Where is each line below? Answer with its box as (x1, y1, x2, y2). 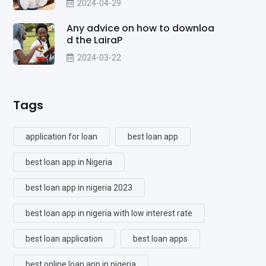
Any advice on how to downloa (66, 21, 214, 35)
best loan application (26, 233, 103, 243)
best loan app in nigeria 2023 (26, 182, 132, 192)
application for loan (26, 131, 97, 141)
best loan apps (133, 233, 188, 243)
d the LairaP (66, 33, 122, 47)
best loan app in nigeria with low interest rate (26, 208, 192, 218)
